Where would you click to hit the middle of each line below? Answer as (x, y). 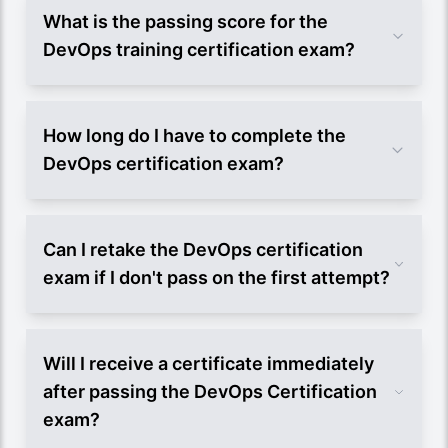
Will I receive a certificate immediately (208, 363)
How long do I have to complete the (194, 135)
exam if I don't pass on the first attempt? (216, 277)
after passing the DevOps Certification (210, 391)
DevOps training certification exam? (199, 49)
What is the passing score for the (185, 21)
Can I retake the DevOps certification (203, 249)
